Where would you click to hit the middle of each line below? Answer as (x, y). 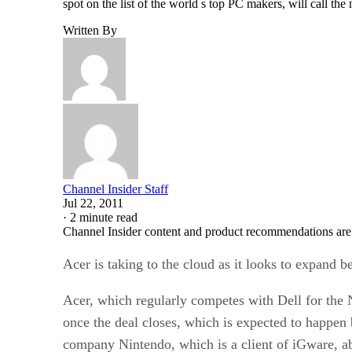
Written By (90, 30)
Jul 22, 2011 (93, 203)
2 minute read (104, 217)
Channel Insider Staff (115, 189)
